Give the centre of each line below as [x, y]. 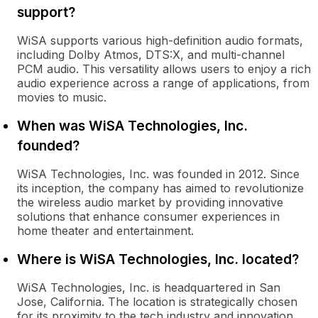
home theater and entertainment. [105, 231]
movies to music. [62, 97]
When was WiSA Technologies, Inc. [132, 126]
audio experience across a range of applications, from [163, 83]
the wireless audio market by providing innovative [150, 202]
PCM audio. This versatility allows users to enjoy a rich [164, 69]
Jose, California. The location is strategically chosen [157, 302]
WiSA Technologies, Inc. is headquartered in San [149, 287]
